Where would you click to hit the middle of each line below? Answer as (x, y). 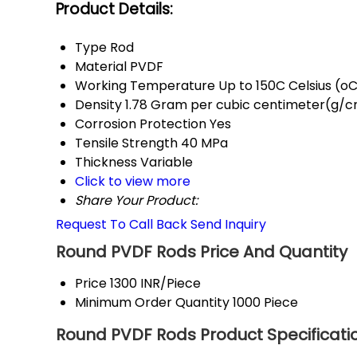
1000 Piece (265, 303)
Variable (167, 163)
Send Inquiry (228, 225)
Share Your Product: (136, 201)
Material (101, 67)
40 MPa (204, 143)
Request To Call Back (122, 225)
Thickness (106, 163)
